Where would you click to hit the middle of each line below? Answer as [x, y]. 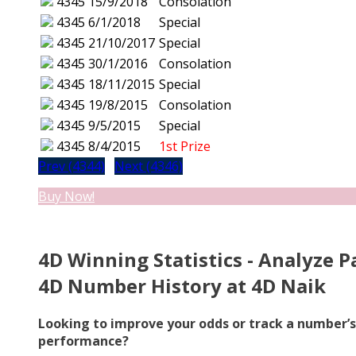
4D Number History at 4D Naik [182, 286]
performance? [83, 341]
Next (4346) [149, 166]
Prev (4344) [72, 166]
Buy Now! [66, 197]
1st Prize [185, 147]
